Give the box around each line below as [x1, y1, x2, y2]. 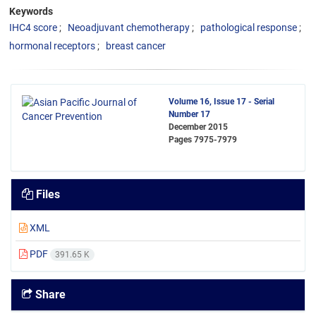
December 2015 [169, 122, 228, 132]
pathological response [200, 22, 297, 33]
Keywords [9, 6, 53, 17]
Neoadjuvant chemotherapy [68, 22, 190, 33]
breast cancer [106, 40, 166, 51]
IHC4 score [9, 22, 57, 33]
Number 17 [169, 109, 210, 119]
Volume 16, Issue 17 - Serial [169, 97, 274, 107]
